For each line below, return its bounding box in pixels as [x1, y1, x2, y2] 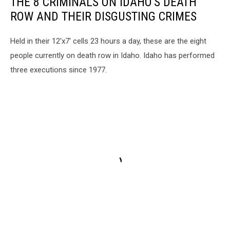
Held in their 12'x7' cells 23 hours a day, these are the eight [10, 36, 206, 46]
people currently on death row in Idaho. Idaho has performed [10, 50, 215, 60]
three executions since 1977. [10, 65, 107, 74]
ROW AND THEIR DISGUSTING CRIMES [10, 9, 197, 24]
